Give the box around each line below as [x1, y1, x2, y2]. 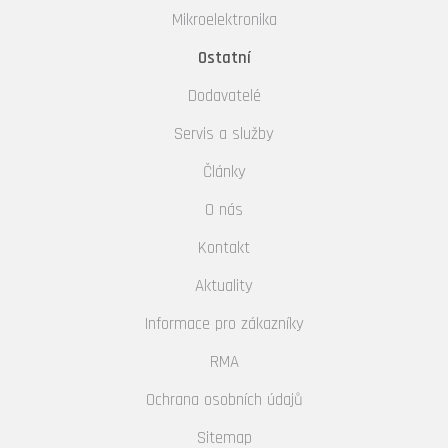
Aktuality [195, 275, 253, 298]
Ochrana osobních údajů [145, 389, 303, 412]
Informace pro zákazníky [144, 313, 304, 336]
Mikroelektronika [171, 9, 277, 32]
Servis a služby [174, 123, 274, 146]
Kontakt [198, 237, 250, 260]
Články [202, 161, 246, 184]
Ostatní [197, 47, 251, 70]
